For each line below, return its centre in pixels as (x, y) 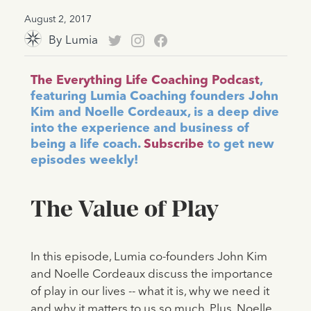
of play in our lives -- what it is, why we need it (150, 292)
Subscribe (172, 145)
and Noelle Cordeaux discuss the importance (151, 275)
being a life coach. (85, 145)
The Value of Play (124, 209)
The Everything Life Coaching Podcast (145, 81)
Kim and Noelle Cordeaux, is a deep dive (154, 113)
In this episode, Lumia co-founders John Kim (149, 258)
